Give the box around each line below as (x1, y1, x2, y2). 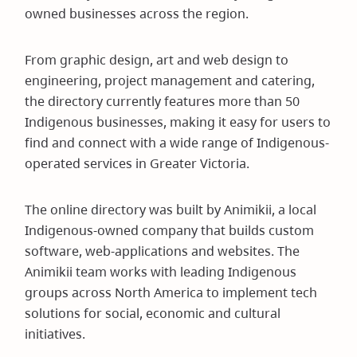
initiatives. (25, 325, 86, 343)
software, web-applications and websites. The (25, 242, 300, 260)
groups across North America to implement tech (25, 284, 318, 301)
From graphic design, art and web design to (25, 51, 289, 69)
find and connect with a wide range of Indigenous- (25, 134, 330, 151)
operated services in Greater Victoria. (25, 155, 250, 172)
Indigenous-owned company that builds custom (25, 222, 315, 239)
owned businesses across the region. (25, 5, 249, 22)
